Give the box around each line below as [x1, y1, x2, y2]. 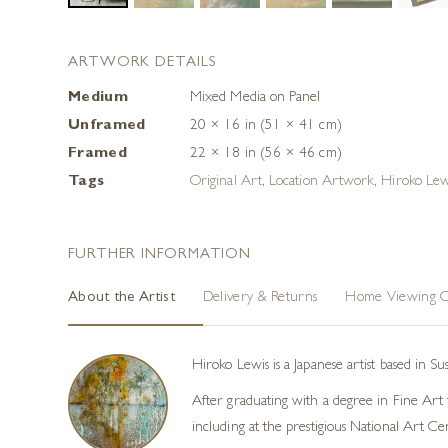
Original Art [190, 175, 262, 191]
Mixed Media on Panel [190, 91, 321, 107]
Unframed [68, 119, 146, 135]
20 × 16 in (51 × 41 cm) [190, 119, 342, 135]
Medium [68, 91, 128, 107]
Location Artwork [269, 175, 375, 191]
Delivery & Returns [202, 291, 318, 307]
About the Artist [68, 291, 175, 307]
